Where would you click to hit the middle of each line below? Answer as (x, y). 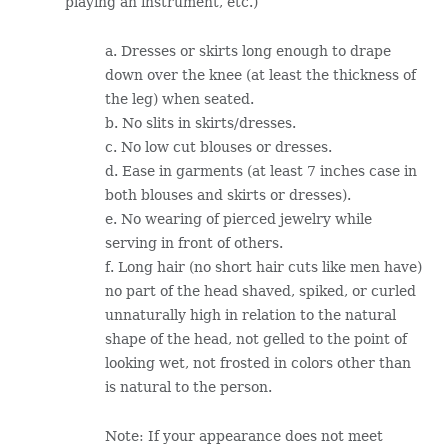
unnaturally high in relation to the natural (250, 314)
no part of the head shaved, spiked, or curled (260, 290)
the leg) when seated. (179, 98)
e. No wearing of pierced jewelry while (238, 218)
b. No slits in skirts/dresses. (200, 122)
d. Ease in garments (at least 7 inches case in (260, 170)
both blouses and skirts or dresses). (227, 194)
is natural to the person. (188, 386)
